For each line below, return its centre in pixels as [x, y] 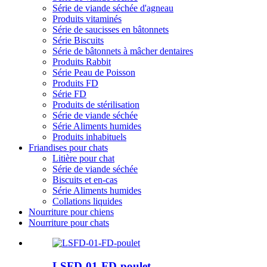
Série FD [69, 94]
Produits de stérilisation [96, 104]
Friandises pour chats [68, 147]
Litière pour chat [83, 158]
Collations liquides [87, 201]
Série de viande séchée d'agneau [113, 8]
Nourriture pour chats [69, 222]
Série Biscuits [78, 40]
